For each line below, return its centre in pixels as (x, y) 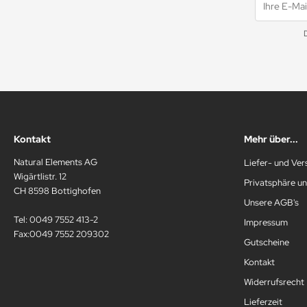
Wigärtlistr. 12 (40, 176)
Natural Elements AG (56, 162)
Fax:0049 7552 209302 (61, 234)
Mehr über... (271, 139)
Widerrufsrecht (274, 282)
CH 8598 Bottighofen (57, 191)
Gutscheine (267, 242)
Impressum (266, 222)
